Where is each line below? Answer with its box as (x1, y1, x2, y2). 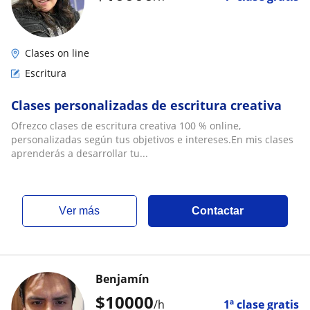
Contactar (192, 205, 244, 217)
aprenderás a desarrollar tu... (11, 147, 148, 160)
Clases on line (25, 46, 89, 60)
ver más (66, 205, 100, 217)
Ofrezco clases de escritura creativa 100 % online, (11, 119, 241, 132)
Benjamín (95, 271, 149, 286)
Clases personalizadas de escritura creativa (11, 97, 282, 113)
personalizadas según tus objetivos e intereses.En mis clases (11, 133, 293, 146)
